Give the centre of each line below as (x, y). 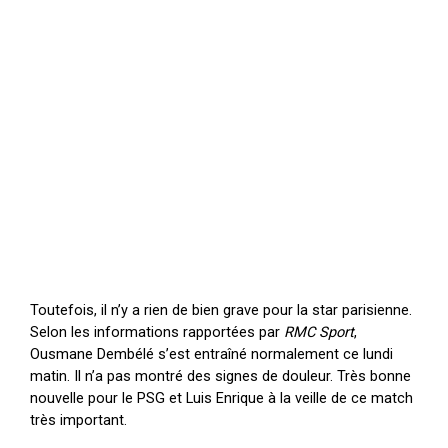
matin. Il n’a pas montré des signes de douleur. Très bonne (221, 375)
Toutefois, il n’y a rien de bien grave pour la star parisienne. (221, 309)
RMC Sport (319, 331)
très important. (79, 419)
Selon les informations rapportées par (157, 331)
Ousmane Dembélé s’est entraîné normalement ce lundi (212, 353)
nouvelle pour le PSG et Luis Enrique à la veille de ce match (222, 397)
